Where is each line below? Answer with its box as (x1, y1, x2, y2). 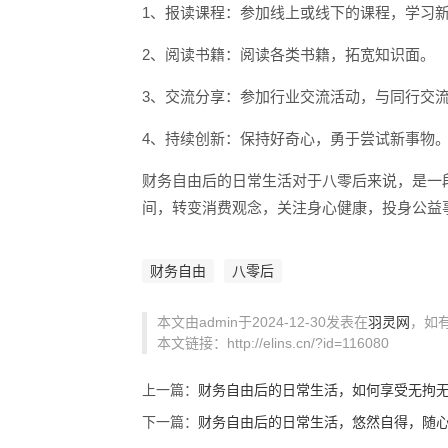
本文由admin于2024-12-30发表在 (157, 314, 368, 330)
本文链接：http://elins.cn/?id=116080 (157, 335, 389, 351)
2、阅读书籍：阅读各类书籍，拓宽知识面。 (142, 46, 435, 63)
